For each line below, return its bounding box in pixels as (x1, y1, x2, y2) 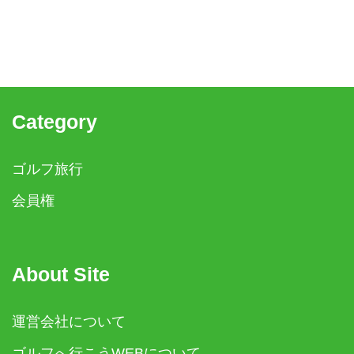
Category (12, 111, 97, 134)
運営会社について (12, 313, 126, 330)
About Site (12, 263, 110, 286)
